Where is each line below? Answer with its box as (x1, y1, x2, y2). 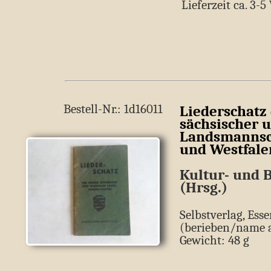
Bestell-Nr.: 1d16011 (64, 102, 163, 116)
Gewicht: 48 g (180, 233, 249, 248)
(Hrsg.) (180, 178, 227, 196)
